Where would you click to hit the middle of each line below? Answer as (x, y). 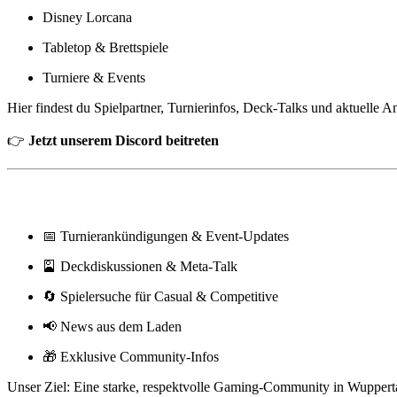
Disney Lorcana (87, 17)
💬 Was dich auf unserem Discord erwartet (201, 199)
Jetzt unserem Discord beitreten (124, 140)
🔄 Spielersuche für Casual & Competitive (160, 297)
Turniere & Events (94, 77)
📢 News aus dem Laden (112, 327)
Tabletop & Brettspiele (105, 47)
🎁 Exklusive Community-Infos (131, 357)
